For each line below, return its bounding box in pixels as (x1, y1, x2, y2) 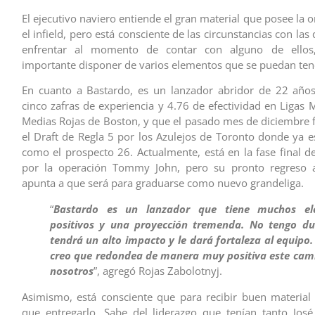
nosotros (49, 263, 94, 278)
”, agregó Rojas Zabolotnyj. (93, 263, 222, 278)
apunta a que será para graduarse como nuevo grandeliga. (21, 175, 304, 190)
